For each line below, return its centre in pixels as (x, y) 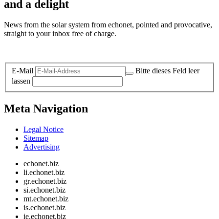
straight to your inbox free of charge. (60, 33)
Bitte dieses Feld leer (167, 71)
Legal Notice (44, 130)
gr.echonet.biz (45, 181)
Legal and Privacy (32, 50)
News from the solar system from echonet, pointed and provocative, (108, 24)
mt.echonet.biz (46, 199)
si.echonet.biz (44, 190)
